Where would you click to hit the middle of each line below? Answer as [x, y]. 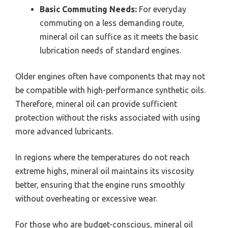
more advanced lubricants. [64, 131]
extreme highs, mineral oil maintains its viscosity [105, 171]
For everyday [162, 9]
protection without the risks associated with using [108, 117]
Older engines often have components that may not [110, 76]
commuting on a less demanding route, [112, 23]
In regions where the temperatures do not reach [103, 157]
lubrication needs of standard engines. [110, 50]
